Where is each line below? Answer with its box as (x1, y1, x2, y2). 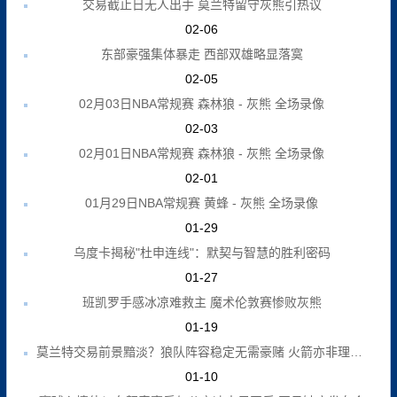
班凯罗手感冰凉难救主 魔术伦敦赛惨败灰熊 (82, 294, 322, 309)
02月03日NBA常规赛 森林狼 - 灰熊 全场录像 (79, 96, 324, 111)
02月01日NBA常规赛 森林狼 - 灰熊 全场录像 (79, 145, 324, 160)
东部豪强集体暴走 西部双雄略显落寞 (100, 46, 303, 61)
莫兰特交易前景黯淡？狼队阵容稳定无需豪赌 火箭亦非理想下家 (350, 344, 362, 359)
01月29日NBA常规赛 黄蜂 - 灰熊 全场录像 (85, 195, 318, 210)
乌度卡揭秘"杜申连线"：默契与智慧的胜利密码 (73, 245, 331, 260)
